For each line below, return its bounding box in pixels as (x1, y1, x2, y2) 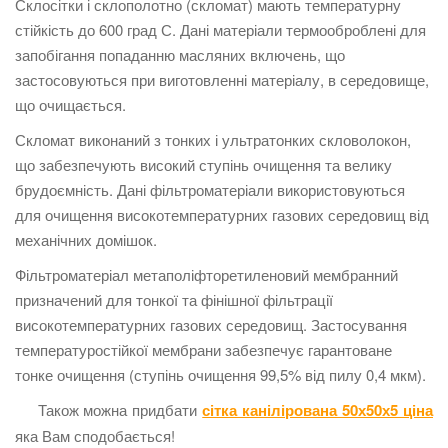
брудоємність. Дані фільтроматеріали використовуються (15, 179, 405, 200)
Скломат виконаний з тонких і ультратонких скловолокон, (15, 129, 411, 150)
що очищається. (15, 94, 126, 115)
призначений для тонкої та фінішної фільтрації (15, 289, 333, 310)
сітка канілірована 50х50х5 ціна (202, 399, 433, 421)
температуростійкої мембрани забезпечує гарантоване (15, 339, 392, 360)
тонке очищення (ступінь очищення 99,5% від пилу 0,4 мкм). (15, 364, 426, 385)
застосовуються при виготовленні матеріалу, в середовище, (15, 69, 429, 90)
